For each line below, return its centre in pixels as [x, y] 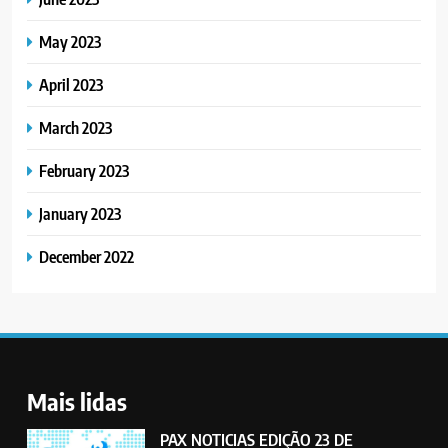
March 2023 [75, 128]
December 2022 [86, 257]
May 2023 [70, 42]
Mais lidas [77, 401]
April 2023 [71, 85]
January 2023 [80, 214]
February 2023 [84, 171]
